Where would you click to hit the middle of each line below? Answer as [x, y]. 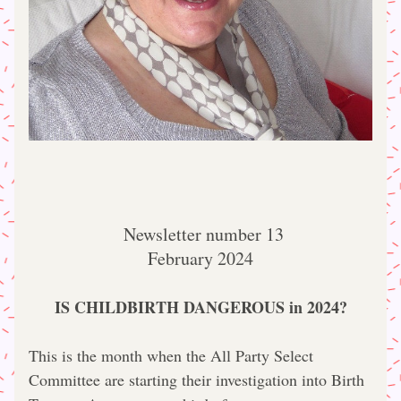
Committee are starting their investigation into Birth [196, 380]
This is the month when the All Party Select [171, 355]
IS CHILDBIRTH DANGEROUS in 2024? [200, 307]
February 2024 [200, 258]
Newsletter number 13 [200, 234]
